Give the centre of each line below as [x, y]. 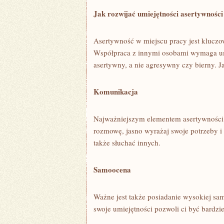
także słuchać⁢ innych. [127, 142]
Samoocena [112, 169]
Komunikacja [116, 91]
